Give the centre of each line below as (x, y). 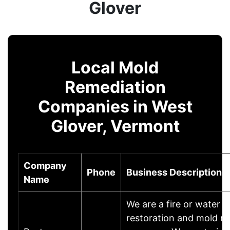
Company (45, 165)
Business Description (174, 172)
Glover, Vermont (115, 126)
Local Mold (115, 67)
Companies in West (115, 106)
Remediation (115, 87)
